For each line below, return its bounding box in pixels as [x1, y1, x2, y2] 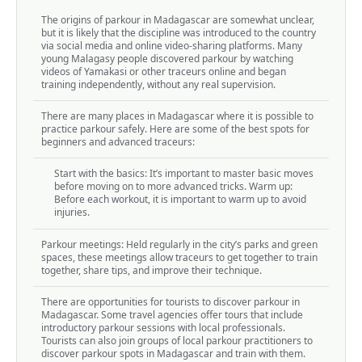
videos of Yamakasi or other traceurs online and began [41, 64, 286, 78]
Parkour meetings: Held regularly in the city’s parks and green [41, 237, 318, 251]
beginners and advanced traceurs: [41, 134, 195, 149]
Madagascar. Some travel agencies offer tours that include [41, 308, 303, 322]
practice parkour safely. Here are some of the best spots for [41, 121, 309, 136]
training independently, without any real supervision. [41, 77, 276, 91]
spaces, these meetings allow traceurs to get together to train [41, 250, 318, 264]
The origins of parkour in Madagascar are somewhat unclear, [41, 12, 314, 27]
